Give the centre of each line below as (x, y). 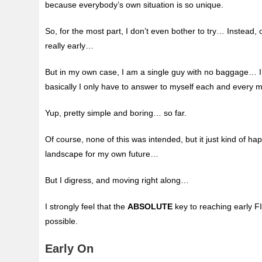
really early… (70, 46)
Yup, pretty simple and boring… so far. (116, 113)
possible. (62, 221)
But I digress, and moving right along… (117, 180)
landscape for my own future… (102, 154)
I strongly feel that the (87, 207)
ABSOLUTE (150, 207)
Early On (70, 249)
